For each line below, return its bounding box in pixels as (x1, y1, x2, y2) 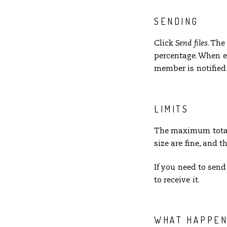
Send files (175, 40, 208, 48)
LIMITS (154, 103, 189, 115)
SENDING (154, 16, 199, 27)
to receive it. (154, 176, 200, 184)
